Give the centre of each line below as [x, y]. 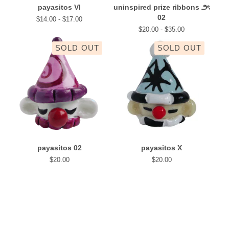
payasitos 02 [59, 148]
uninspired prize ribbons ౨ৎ [162, 7]
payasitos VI [59, 7]
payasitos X [162, 148]
